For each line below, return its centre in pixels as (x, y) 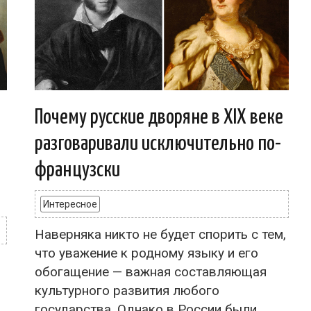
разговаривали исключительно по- (158, 143)
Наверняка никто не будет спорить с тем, (160, 234)
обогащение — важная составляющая (151, 271)
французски (77, 170)
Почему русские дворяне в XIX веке (159, 117)
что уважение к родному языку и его (146, 253)
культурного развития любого (127, 290)
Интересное (70, 204)
